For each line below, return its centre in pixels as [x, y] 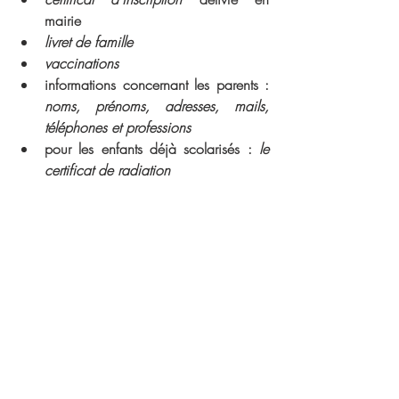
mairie [63, 20]
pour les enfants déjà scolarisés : [148, 149]
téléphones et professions [118, 127]
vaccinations [81, 63]
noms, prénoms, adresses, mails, [157, 106]
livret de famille [89, 42]
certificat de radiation [107, 170]
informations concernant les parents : [157, 85]
